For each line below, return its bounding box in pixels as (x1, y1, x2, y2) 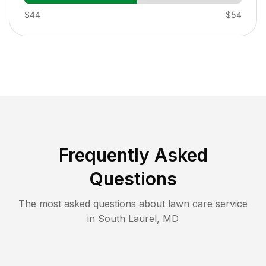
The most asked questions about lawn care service (18, 197, 248, 210)
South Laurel (98, 212, 157, 224)
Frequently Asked (58, 144, 208, 166)
